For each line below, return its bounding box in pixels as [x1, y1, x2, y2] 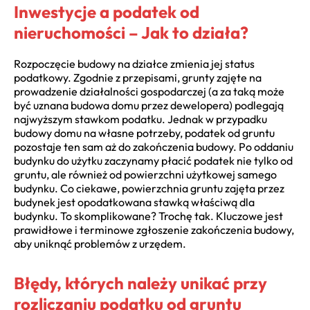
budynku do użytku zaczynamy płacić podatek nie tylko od [14, 153, 293, 167]
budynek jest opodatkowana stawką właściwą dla [14, 194, 255, 209]
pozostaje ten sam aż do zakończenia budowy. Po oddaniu [14, 139, 293, 154]
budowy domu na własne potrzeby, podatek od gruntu [14, 125, 275, 140]
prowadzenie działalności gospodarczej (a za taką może [14, 84, 284, 98]
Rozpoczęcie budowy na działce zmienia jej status [14, 56, 255, 71]
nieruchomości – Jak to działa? [14, 21, 248, 43]
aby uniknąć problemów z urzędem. [14, 236, 186, 250]
